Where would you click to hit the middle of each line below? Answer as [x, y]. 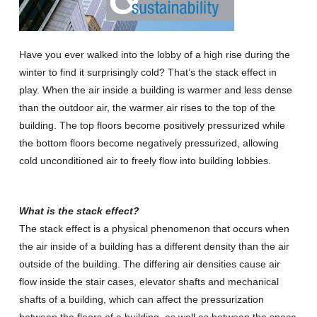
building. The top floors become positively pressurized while [152, 125]
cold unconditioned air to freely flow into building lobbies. [145, 160]
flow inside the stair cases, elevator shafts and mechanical [149, 281]
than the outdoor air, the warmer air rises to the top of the [147, 107]
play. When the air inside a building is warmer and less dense [155, 90]
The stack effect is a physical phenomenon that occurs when [154, 228]
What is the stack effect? [79, 211]
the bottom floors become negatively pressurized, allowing [149, 143]
